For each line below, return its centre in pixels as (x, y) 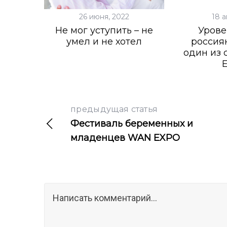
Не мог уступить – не (104, 30)
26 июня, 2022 (104, 17)
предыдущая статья (114, 109)
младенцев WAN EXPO (125, 138)
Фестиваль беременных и (132, 124)
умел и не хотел (104, 42)
